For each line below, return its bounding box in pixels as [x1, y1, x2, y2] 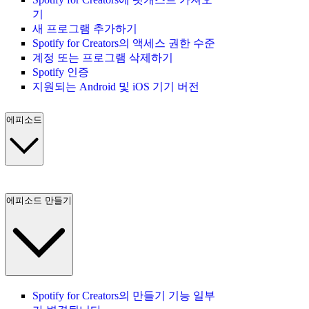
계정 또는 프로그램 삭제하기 [32, 51, 173, 63]
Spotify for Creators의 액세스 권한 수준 [32, 37, 215, 49]
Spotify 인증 [32, 66, 89, 78]
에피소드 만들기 [6, 195, 72, 206]
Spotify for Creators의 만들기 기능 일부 [32, 289, 215, 301]
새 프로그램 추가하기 [32, 22, 137, 34]
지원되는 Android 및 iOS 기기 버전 [32, 80, 199, 92]
